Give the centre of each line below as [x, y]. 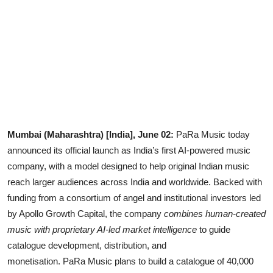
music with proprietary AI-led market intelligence [102, 230]
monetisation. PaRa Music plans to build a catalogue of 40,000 [130, 261]
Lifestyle [29, 19]
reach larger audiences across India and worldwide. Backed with [135, 182]
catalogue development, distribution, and [87, 246]
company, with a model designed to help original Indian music [128, 166]
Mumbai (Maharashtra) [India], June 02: [90, 135]
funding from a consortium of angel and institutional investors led [134, 198]
